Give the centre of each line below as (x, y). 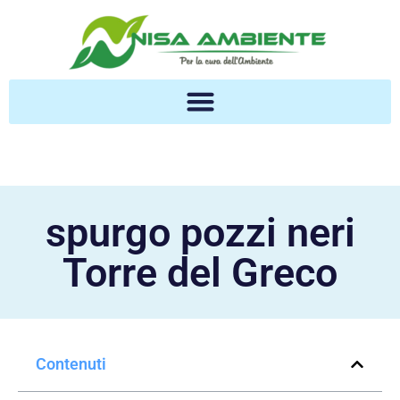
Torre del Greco (200, 272)
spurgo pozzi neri (200, 232)
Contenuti (71, 364)
